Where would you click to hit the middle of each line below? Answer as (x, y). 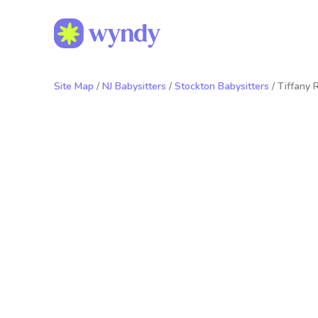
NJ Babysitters (134, 86)
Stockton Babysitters (222, 86)
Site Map (74, 86)
